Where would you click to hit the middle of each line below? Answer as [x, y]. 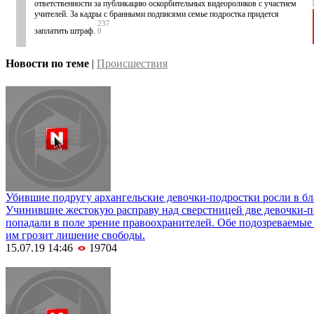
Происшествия [132, 64]
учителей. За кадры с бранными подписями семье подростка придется [157, 14]
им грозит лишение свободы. [75, 235]
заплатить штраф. [65, 31]
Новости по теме [47, 64]
